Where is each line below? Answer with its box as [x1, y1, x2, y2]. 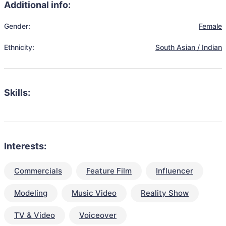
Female [199, 22, 222, 31]
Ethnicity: [4, 43, 34, 52]
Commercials [14, 166, 62, 176]
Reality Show [141, 188, 189, 198]
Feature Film [86, 166, 132, 176]
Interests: [4, 141, 46, 152]
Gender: [4, 22, 30, 31]
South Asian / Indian [155, 43, 222, 52]
